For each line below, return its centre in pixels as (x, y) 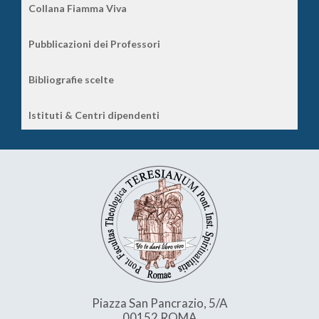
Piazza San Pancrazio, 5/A (159, 303)
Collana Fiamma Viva (78, 8)
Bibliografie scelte (71, 79)
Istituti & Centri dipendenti (94, 115)
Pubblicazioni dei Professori (94, 43)
